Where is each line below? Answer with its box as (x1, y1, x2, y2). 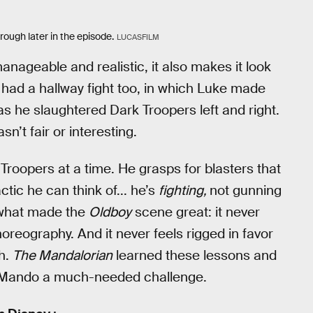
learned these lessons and (112, 246, 277, 264)
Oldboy (89, 203, 131, 221)
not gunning (210, 181, 282, 199)
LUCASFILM (116, 31, 159, 42)
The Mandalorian (13, 246, 112, 264)
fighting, (159, 181, 210, 199)
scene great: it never (131, 203, 260, 221)
